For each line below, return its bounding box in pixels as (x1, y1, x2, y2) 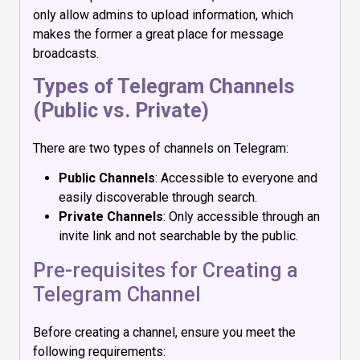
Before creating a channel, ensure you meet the (33, 325, 296, 341)
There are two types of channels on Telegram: (33, 140, 288, 156)
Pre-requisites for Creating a (33, 259, 298, 283)
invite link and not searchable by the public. (59, 228, 298, 244)
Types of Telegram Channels (33, 74, 295, 98)
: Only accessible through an (163, 209, 320, 225)
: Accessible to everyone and (155, 170, 317, 186)
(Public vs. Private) (33, 98, 209, 122)
